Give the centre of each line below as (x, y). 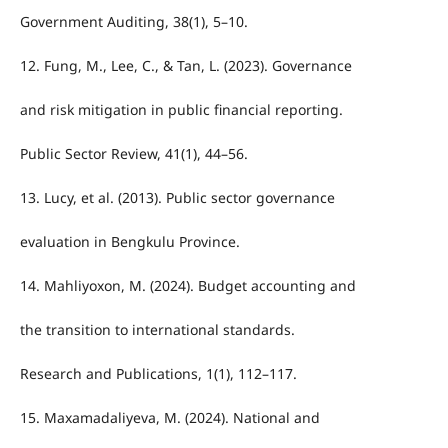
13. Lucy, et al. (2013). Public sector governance (177, 197)
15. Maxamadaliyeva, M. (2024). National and (169, 417)
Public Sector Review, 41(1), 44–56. (133, 153)
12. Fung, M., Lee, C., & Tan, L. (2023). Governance (185, 65)
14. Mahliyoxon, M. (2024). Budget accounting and (187, 285)
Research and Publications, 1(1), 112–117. (158, 373)
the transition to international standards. (157, 329)
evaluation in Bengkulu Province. (129, 241)
